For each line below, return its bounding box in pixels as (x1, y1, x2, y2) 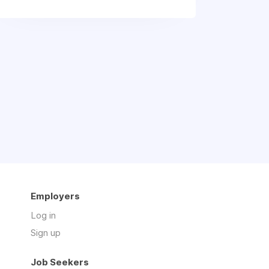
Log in (31, 210, 56, 221)
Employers (31, 190, 80, 202)
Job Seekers (31, 256, 89, 268)
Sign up (31, 227, 61, 238)
